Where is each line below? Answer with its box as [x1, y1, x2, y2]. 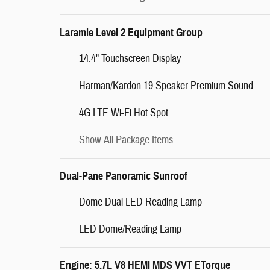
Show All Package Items [79, 133, 173, 147]
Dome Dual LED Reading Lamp [79, 195, 202, 209]
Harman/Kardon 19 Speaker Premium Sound [79, 79, 253, 93]
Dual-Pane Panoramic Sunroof [60, 169, 187, 183]
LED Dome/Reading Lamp [79, 222, 181, 236]
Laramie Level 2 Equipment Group [60, 26, 202, 39]
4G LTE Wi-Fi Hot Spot [79, 106, 168, 120]
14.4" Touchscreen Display [79, 52, 181, 66]
